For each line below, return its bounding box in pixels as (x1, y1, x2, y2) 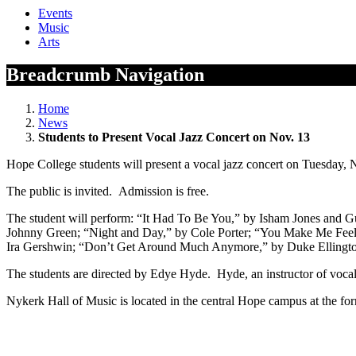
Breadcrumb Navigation (6, 64, 204, 86)
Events (38, 6, 72, 20)
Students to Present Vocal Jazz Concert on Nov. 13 (38, 130, 310, 145)
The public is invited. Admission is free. (6, 184, 209, 199)
